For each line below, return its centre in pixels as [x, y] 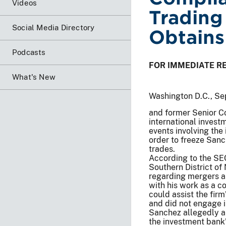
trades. [162, 149]
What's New [34, 77]
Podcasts [29, 52]
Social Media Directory [53, 27]
